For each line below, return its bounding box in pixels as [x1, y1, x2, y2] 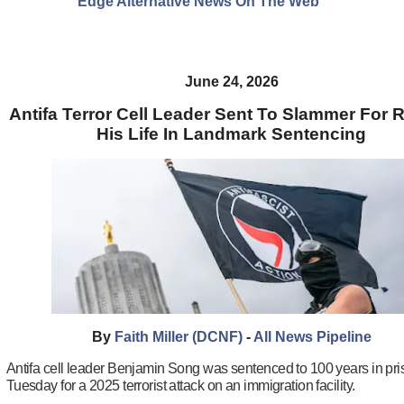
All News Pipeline [252, 328, 372, 344]
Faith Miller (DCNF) [114, 328, 243, 344]
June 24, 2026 [184, 74, 279, 90]
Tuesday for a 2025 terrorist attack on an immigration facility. [5, 377, 355, 393]
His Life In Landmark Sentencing [96, 124, 367, 144]
